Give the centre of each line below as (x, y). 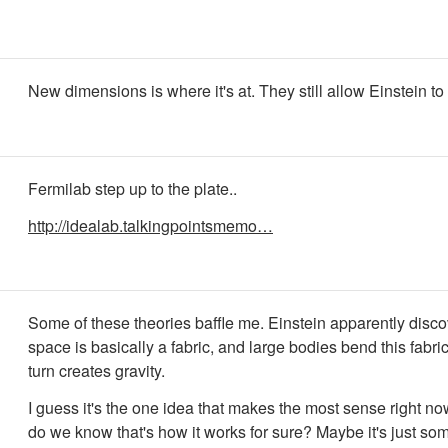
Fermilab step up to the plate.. (132, 188)
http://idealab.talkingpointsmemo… (150, 225)
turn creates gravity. (96, 370)
